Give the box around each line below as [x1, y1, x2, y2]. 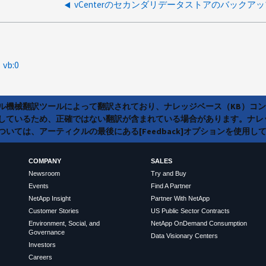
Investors [28, 241, 56, 249]
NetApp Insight [28, 195, 71, 202]
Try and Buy [150, 170, 186, 178]
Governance [28, 229, 65, 236]
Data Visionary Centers [150, 232, 218, 240]
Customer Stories [28, 207, 79, 215]
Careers [28, 254, 52, 261]
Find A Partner [150, 182, 191, 190]
